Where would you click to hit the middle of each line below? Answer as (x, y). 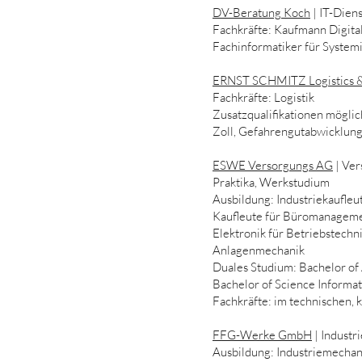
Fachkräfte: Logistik (263, 97)
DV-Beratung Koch (261, 13)
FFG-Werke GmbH (262, 335)
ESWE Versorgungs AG (273, 165)
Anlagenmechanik (259, 250)
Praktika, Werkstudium (271, 182)
